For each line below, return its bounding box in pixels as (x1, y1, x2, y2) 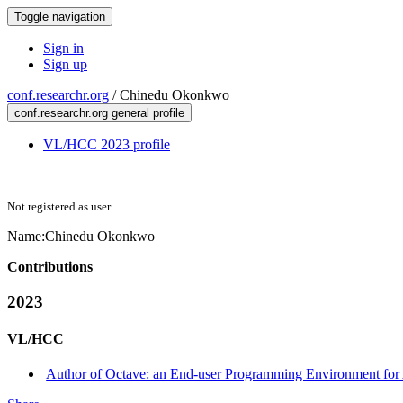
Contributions (7, 259, 93, 274)
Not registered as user (7, 200, 111, 213)
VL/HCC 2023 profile (43, 137, 170, 152)
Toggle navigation (14, 10, 105, 23)
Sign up (43, 57, 87, 72)
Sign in (43, 40, 84, 56)
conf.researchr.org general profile (14, 106, 184, 120)
